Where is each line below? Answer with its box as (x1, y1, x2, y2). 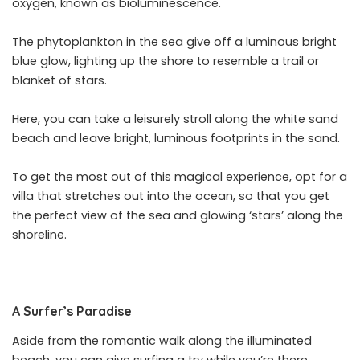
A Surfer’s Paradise (12, 302, 132, 319)
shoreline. (12, 226, 67, 243)
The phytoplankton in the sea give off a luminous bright (12, 33, 337, 50)
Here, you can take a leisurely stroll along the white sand (12, 110, 338, 127)
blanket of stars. (12, 72, 107, 88)
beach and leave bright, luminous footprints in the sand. (12, 129, 340, 146)
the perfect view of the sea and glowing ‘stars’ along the (12, 207, 343, 223)
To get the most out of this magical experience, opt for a (12, 168, 347, 185)
